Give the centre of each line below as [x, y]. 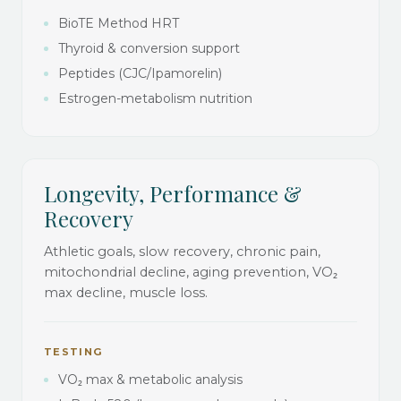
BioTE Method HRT [119, 23]
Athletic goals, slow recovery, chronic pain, [182, 251]
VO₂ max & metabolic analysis [150, 379]
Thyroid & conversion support [149, 48]
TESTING [73, 351]
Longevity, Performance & [173, 193]
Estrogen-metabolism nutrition [155, 98]
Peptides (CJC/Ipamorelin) [140, 73]
